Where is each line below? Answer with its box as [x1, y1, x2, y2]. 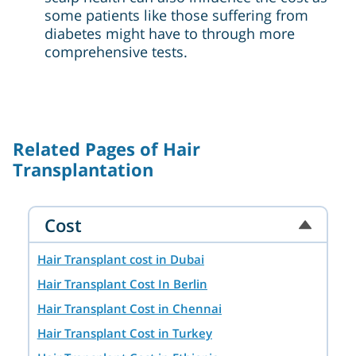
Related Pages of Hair [13, 137, 200, 161]
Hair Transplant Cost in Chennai [37, 300, 222, 317]
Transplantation [13, 157, 153, 182]
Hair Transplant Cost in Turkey [37, 325, 212, 342]
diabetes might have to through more [44, 23, 295, 43]
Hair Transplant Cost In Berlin [37, 276, 207, 292]
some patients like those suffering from [44, 5, 308, 25]
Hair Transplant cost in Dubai [37, 251, 204, 268]
